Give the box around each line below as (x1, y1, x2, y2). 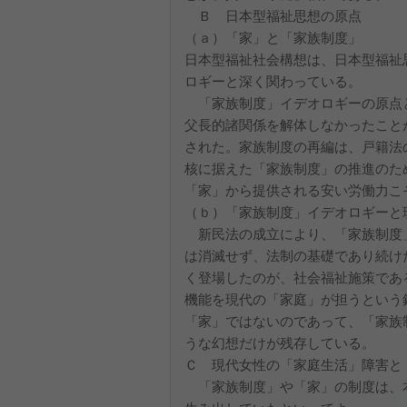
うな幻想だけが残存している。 (184, 335, 375, 351)
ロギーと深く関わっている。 (184, 74, 362, 89)
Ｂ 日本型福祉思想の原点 (184, 8, 362, 24)
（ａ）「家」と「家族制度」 (184, 30, 362, 45)
